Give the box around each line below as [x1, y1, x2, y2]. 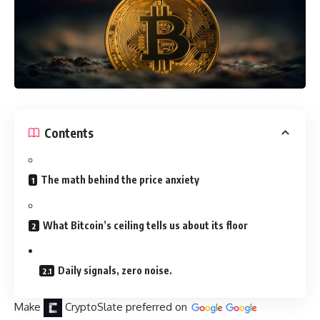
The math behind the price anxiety [41, 174, 199, 186]
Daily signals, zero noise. [58, 264, 172, 277]
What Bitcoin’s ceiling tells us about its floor [43, 219, 248, 231]
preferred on [126, 299, 187, 314]
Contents [44, 124, 94, 141]
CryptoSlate [65, 299, 123, 314]
